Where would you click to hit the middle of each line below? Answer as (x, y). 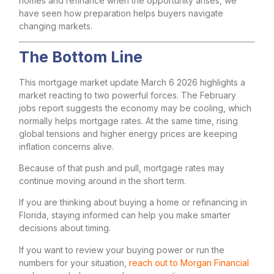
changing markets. (56, 26)
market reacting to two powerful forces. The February (128, 95)
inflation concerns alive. (66, 146)
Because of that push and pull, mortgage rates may (122, 168)
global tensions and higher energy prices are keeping (128, 133)
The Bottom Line (81, 57)
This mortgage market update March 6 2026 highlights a (132, 82)
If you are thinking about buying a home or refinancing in (133, 202)
